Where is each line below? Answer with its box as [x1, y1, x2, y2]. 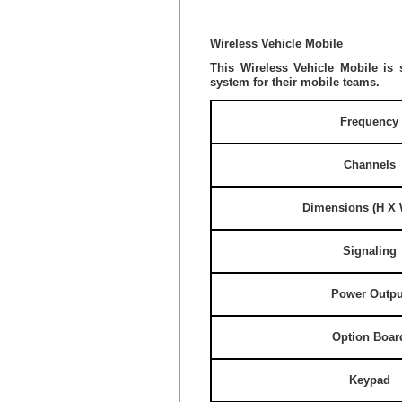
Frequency [340, 114, 399, 128]
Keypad [349, 372, 390, 387]
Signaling [343, 243, 397, 258]
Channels [344, 157, 396, 171]
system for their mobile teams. [210, 74, 380, 89]
